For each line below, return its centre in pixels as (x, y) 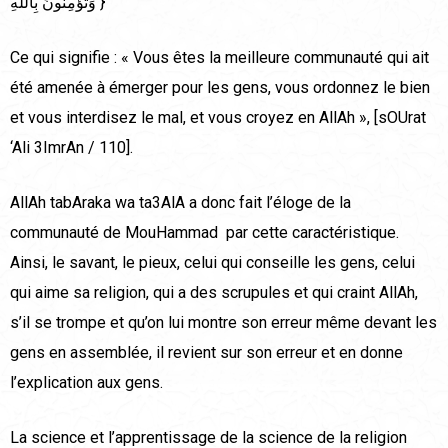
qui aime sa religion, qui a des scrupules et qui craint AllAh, (214, 293)
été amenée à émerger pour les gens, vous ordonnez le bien (220, 88)
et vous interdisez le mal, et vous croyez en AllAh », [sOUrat (218, 118)
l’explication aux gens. (86, 383)
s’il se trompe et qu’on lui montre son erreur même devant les (223, 323)
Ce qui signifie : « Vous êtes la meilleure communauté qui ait (219, 58)
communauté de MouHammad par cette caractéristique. (204, 233)
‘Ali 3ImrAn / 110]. (71, 148)
